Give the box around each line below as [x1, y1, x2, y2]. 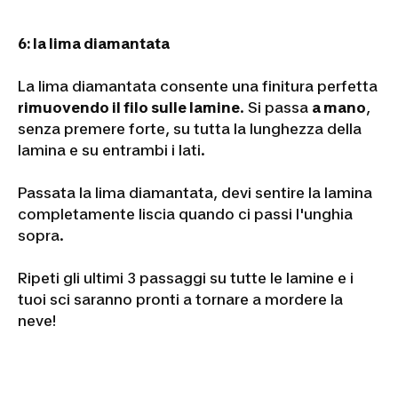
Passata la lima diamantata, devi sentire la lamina [18, 183, 372, 202]
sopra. [18, 226, 64, 244]
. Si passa [240, 98, 312, 116]
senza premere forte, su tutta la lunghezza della [18, 119, 362, 138]
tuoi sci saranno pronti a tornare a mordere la [18, 290, 343, 308]
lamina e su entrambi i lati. [18, 140, 205, 159]
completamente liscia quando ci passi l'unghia [18, 204, 353, 223]
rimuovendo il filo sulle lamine [18, 98, 240, 116]
